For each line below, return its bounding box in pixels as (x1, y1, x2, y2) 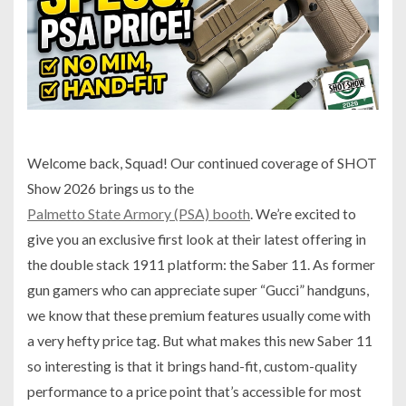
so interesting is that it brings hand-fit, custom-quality (27, 357, 357, 375)
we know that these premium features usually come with (27, 306, 371, 324)
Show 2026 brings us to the (27, 179, 194, 198)
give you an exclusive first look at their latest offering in (27, 230, 366, 248)
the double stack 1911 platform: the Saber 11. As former (27, 256, 375, 274)
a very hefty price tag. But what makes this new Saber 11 (27, 332, 372, 350)
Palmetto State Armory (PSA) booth (27, 205, 250, 223)
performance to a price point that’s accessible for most (27, 382, 362, 401)
